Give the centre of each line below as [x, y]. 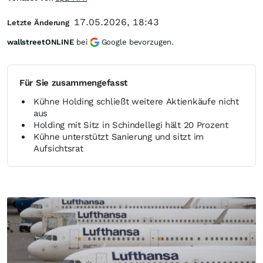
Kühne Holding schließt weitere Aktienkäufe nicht [136, 102]
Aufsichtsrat [58, 149]
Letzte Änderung [38, 23]
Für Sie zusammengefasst [74, 83]
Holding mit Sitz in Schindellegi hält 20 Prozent [131, 125]
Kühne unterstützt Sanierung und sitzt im [119, 137]
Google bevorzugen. [138, 42]
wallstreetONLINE [41, 42]
